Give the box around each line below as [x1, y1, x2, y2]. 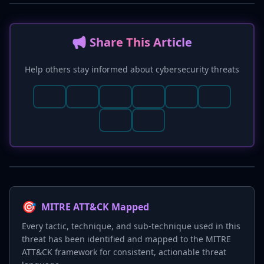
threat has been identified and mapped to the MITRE [22, 233, 231, 245]
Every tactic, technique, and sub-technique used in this [22, 220, 240, 232]
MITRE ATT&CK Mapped [41, 200, 149, 213]
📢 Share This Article [72, 34, 192, 50]
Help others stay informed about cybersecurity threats [25, 64, 239, 75]
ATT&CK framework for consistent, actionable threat [22, 246, 226, 258]
